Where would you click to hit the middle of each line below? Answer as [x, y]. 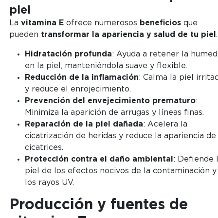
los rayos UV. [49, 183]
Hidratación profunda [68, 54]
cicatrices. [44, 148]
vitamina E [42, 23]
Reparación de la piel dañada [84, 124]
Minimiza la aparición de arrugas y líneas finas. [114, 113]
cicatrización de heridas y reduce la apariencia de [120, 136]
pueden [25, 35]
